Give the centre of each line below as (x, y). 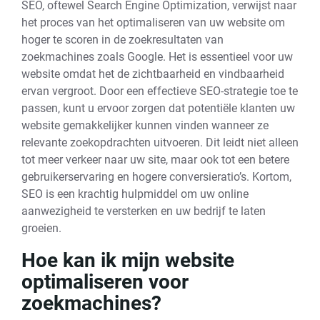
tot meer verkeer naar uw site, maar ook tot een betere (155, 160)
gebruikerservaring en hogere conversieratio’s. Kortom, (156, 177)
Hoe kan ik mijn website (128, 260)
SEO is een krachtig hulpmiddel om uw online (135, 194)
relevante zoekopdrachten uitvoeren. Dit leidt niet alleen (160, 142)
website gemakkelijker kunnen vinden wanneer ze (145, 125)
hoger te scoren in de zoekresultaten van (122, 40)
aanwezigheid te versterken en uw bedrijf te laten (144, 211)
